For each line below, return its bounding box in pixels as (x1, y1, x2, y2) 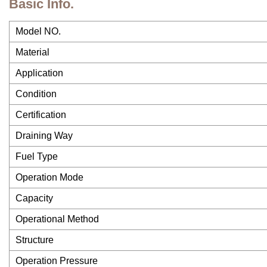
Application (15, 68, 63, 79)
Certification (15, 110, 66, 120)
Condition (15, 89, 57, 100)
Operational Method (15, 214, 99, 225)
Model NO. (15, 26, 61, 37)
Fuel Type (15, 151, 58, 162)
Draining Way (15, 131, 73, 141)
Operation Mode (15, 172, 83, 183)
